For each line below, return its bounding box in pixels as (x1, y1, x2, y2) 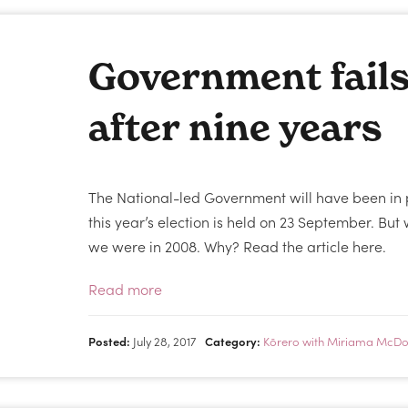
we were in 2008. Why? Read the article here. (88, 236, 387, 256)
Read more (88, 279, 163, 299)
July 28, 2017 (130, 332, 197, 350)
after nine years (88, 105, 382, 149)
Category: (205, 332, 261, 350)
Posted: (88, 332, 131, 350)
